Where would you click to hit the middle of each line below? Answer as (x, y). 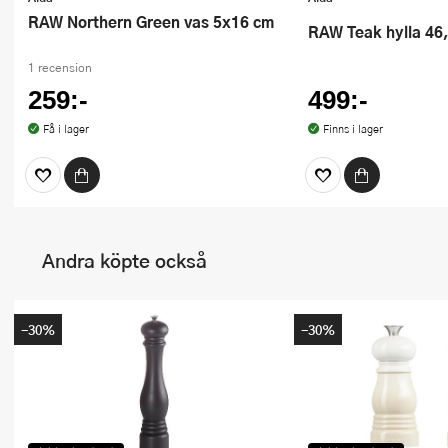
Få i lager (65, 129)
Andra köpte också (124, 261)
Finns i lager (352, 129)
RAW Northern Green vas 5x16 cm (156, 21)
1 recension (60, 67)
